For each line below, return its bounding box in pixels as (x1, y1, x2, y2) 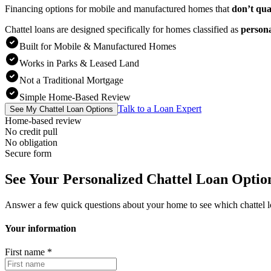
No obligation (5, 137, 57, 148)
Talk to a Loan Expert (118, 103, 201, 114)
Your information (5, 223, 76, 234)
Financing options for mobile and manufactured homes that (5, 3, 229, 14)
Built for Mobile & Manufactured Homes (19, 41, 176, 51)
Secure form (5, 148, 51, 158)
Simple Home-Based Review (19, 91, 131, 102)
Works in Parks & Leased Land (19, 57, 139, 68)
